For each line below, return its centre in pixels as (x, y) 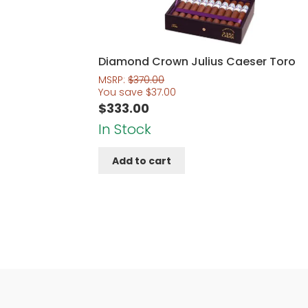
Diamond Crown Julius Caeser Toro (197, 61)
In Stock (125, 130)
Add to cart (142, 161)
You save (122, 92)
